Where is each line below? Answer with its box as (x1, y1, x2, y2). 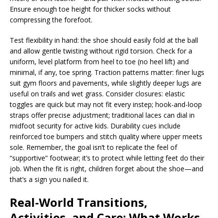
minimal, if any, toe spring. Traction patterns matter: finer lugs (10, 68, 204, 77)
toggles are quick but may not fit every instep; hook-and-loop (10, 100, 202, 109)
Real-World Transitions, (10, 194, 147, 210)
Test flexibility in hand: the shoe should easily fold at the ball (10, 36, 198, 45)
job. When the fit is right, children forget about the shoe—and (10, 164, 203, 173)
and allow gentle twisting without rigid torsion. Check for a (10, 46, 192, 55)
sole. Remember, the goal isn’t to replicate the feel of (10, 143, 177, 152)
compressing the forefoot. (10, 15, 92, 24)
